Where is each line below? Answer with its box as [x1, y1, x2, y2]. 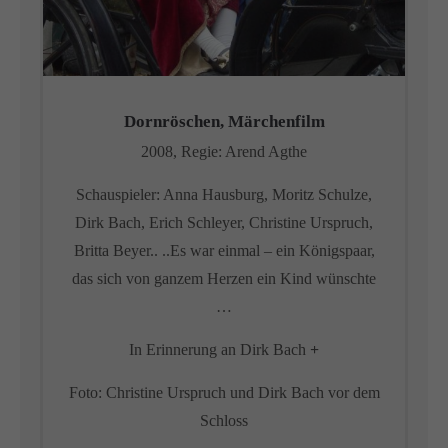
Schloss [200, 412, 248, 429]
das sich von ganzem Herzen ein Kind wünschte [72, 270, 376, 287]
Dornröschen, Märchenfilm [123, 112, 325, 131]
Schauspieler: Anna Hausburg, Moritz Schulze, [76, 186, 372, 203]
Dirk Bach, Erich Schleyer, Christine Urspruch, [75, 214, 373, 231]
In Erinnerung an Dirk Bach [129, 341, 310, 358]
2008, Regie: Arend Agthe [141, 143, 307, 160]
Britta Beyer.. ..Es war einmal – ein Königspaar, [73, 242, 375, 259]
